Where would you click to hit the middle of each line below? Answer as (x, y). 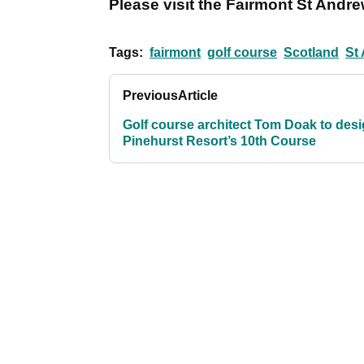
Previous (150, 96)
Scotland (311, 53)
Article (198, 96)
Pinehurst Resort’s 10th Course (219, 141)
